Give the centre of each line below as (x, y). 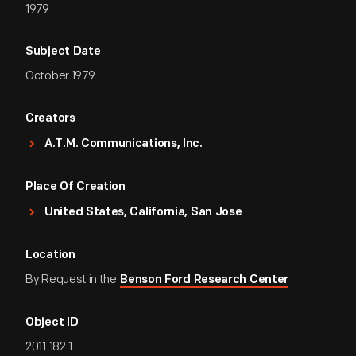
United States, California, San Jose (143, 213)
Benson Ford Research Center (205, 280)
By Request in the (72, 279)
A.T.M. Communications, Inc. (124, 144)
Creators (50, 119)
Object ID (52, 323)
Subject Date (63, 52)
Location (50, 255)
